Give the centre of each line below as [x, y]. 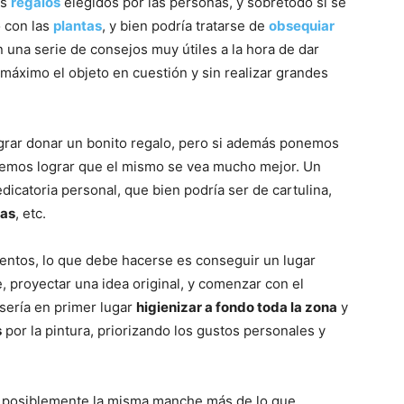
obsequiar [302, 26]
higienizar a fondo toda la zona [237, 307]
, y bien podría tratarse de [185, 26]
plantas [78, 26]
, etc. [31, 213]
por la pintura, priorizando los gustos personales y [164, 331]
